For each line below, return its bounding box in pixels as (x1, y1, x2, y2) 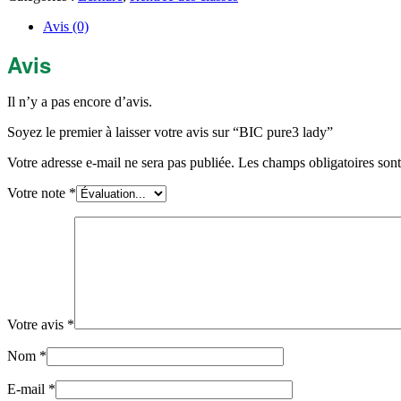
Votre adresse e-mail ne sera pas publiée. (7, 155, 235, 171)
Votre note (7, 185, 69, 201)
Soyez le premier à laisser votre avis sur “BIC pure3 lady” (7, 124, 333, 141)
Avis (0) (43, 19, 89, 35)
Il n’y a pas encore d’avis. (7, 94, 152, 110)
